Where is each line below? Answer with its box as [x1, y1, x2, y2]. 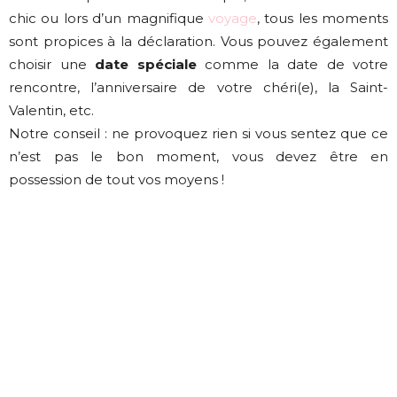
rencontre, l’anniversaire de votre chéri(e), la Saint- [9, 78, 388, 96]
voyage [207, 9, 257, 27]
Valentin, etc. [9, 101, 94, 119]
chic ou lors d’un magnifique [9, 9, 208, 27]
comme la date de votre [196, 55, 388, 73]
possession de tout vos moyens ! [9, 170, 224, 188]
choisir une [9, 55, 95, 73]
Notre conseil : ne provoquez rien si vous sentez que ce [9, 124, 388, 142]
